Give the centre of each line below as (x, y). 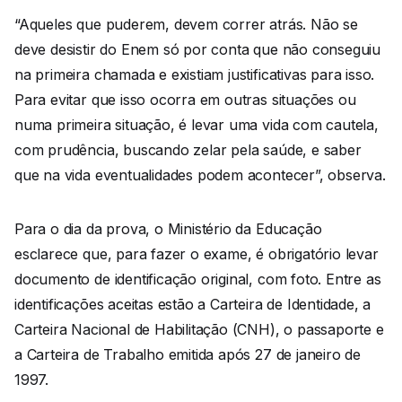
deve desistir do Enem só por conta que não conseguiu (198, 50)
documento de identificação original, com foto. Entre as (198, 280)
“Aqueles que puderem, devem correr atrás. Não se (186, 25)
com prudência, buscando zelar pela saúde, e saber (188, 150)
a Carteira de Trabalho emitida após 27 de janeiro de (188, 355)
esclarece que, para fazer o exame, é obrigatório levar (197, 254)
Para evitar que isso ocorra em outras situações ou (185, 100)
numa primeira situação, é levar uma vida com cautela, (197, 125)
